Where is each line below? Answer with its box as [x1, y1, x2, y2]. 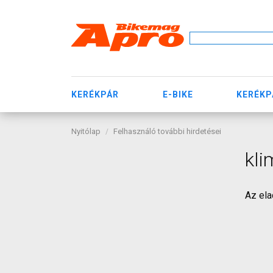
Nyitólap [71, 127, 101, 136]
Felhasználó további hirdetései [113, 127, 221, 136]
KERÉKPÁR [71, 89, 119, 99]
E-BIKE [162, 89, 193, 99]
